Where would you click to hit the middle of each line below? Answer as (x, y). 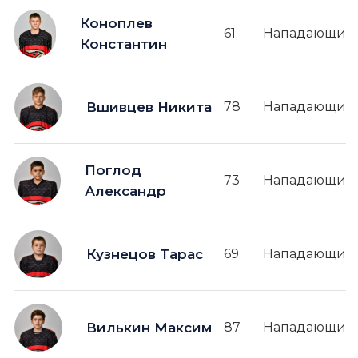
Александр (125, 191)
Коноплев (117, 23)
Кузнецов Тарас (145, 254)
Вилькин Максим (149, 327)
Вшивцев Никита (149, 107)
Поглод (113, 170)
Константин (124, 44)
